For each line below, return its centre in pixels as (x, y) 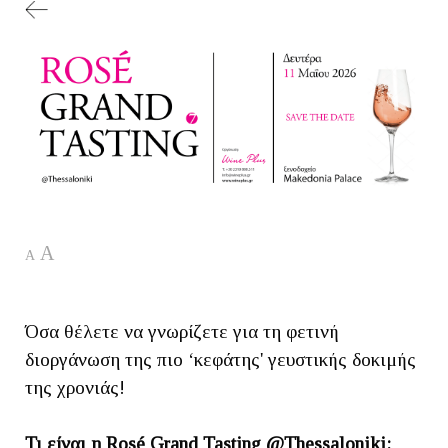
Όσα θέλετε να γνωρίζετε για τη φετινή (182, 331)
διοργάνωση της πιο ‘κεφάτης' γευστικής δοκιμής (220, 359)
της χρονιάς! (75, 387)
